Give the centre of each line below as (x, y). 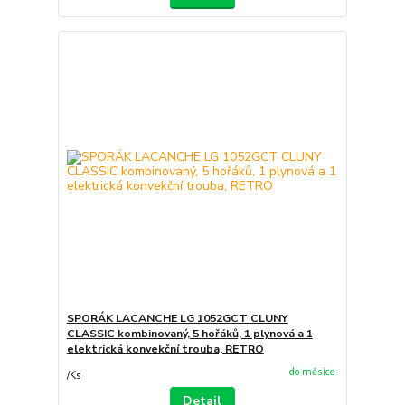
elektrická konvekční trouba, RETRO (165, 349)
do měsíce (311, 372)
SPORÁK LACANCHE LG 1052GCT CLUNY (177, 318)
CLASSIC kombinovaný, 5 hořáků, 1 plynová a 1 (189, 334)
